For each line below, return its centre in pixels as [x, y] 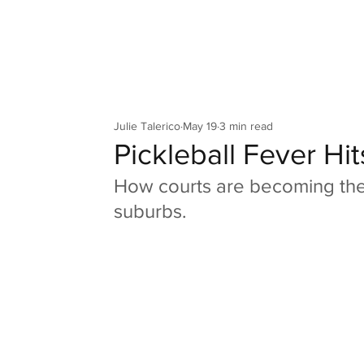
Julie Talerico [147, 126]
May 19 [200, 126]
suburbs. [151, 211]
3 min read [247, 126]
